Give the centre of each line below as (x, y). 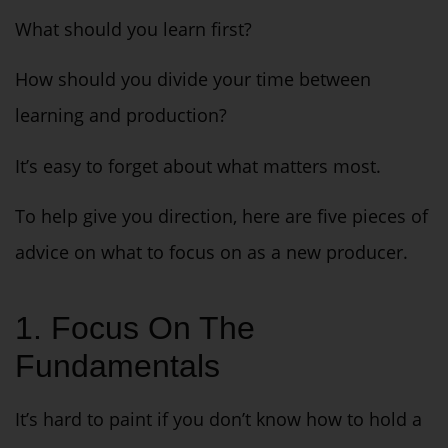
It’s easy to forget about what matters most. (198, 165)
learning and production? (121, 115)
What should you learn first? (133, 28)
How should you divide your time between (193, 79)
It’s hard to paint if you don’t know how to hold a (218, 418)
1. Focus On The (135, 327)
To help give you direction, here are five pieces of (221, 216)
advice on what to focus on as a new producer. (211, 252)
